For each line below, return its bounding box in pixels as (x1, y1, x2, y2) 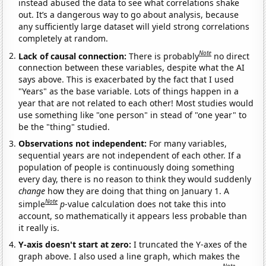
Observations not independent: (18, 138, 150, 150)
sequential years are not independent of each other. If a (18, 150, 242, 161)
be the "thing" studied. (18, 121, 110, 133)
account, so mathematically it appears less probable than (18, 210, 248, 221)
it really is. (18, 221, 60, 233)
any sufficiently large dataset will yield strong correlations (18, 20, 250, 32)
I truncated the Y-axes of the (134, 238, 248, 250)
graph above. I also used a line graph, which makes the (18, 250, 240, 262)
